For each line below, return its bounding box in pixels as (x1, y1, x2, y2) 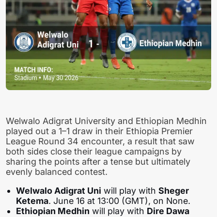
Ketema (16, 196, 49, 206)
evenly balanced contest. (6, 167, 108, 177)
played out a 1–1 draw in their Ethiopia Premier (6, 126, 193, 137)
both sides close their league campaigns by (6, 146, 182, 157)
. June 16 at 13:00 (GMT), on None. (48, 196, 191, 206)
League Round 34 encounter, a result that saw (6, 136, 195, 147)
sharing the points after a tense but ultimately (6, 156, 190, 167)
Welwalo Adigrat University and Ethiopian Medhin (6, 116, 207, 126)
